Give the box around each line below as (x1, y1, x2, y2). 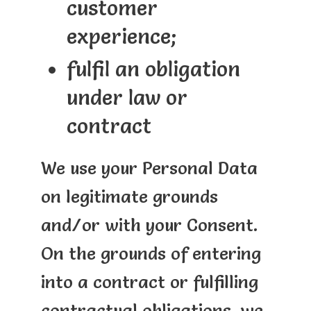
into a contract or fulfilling (40, 271, 258, 292)
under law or (66, 85, 187, 111)
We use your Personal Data (40, 157, 258, 178)
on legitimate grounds (40, 185, 218, 207)
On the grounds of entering (40, 242, 261, 264)
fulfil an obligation (66, 56, 240, 83)
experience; (66, 24, 177, 50)
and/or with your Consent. (40, 214, 258, 235)
